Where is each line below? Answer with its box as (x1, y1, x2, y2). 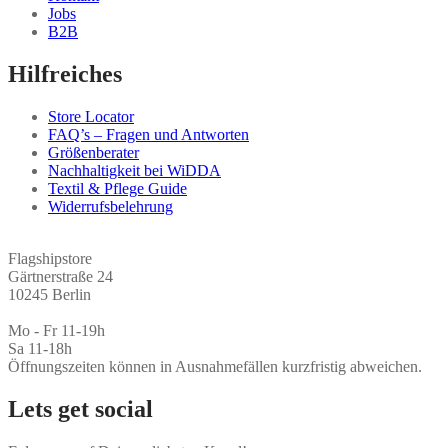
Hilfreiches (8, 60, 122, 87)
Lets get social (8, 395, 153, 422)
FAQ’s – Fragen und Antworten (48, 125, 249, 143)
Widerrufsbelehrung (48, 197, 173, 215)
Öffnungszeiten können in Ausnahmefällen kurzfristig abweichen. (8, 357, 422, 375)
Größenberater (48, 143, 139, 161)
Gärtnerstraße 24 (8, 267, 113, 285)
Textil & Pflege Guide (48, 179, 187, 197)
